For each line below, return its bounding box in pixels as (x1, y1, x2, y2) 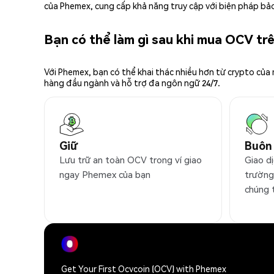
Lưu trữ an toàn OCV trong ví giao (59, 154, 202, 166)
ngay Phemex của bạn (59, 168, 150, 181)
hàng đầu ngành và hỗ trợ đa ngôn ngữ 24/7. (44, 77, 220, 89)
